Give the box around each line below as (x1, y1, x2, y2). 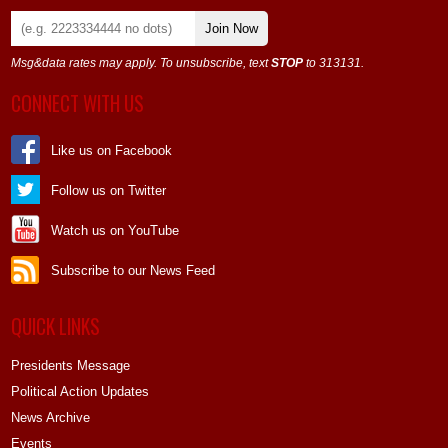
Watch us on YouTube (51, 222, 180, 238)
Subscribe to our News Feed (51, 262, 216, 278)
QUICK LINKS (11, 311, 101, 341)
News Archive (11, 410, 91, 426)
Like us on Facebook (51, 142, 173, 158)
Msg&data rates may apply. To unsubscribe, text (11, 56, 272, 71)
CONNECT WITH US (11, 88, 145, 118)
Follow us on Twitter (51, 182, 167, 198)
